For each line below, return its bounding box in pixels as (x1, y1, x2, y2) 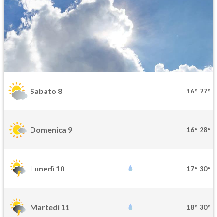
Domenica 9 (30, 125, 72, 135)
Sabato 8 (30, 86, 62, 96)
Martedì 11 (30, 202, 70, 212)
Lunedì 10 (30, 164, 64, 173)
